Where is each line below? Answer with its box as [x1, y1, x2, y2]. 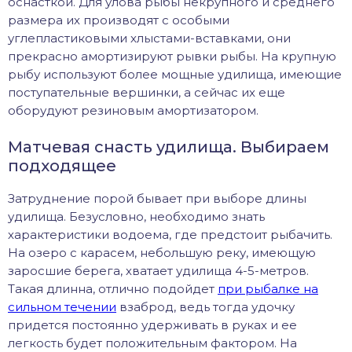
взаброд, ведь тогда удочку [116, 299, 295, 314]
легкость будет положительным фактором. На [8, 335, 297, 350]
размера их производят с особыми [8, 12, 229, 27]
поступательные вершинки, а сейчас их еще [8, 84, 285, 100]
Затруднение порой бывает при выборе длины [8, 190, 306, 206]
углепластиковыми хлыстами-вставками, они [8, 30, 291, 46]
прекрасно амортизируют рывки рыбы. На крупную [8, 48, 336, 64]
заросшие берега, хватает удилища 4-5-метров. [8, 262, 309, 278]
